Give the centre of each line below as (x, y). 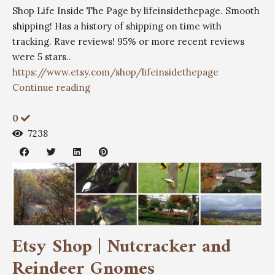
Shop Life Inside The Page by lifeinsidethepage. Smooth (136, 11)
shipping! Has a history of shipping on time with (117, 26)
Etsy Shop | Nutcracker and (122, 247)
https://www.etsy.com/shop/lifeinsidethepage (115, 72)
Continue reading (51, 87)
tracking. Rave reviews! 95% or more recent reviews (128, 41)
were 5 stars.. (42, 57)
